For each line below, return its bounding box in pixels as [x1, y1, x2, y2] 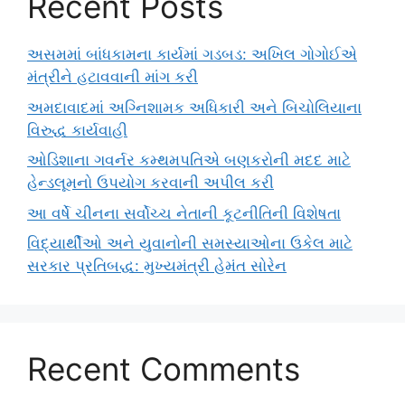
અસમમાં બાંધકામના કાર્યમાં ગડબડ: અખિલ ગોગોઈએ [27, 45, 357, 64]
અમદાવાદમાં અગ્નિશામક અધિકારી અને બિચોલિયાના [27, 98, 362, 117]
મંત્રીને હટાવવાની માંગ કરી [27, 68, 198, 87]
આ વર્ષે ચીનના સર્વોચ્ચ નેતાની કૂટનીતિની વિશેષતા [27, 203, 341, 222]
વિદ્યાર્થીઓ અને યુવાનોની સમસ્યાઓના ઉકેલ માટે [27, 234, 353, 253]
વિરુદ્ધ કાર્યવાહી [27, 120, 127, 139]
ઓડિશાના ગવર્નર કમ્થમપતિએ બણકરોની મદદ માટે [27, 151, 351, 170]
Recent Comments [27, 350, 300, 389]
